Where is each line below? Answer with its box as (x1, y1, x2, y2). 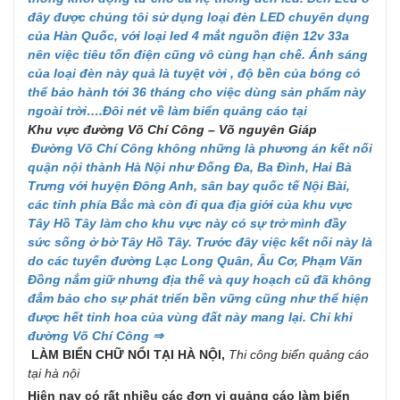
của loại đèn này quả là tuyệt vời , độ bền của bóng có (28, 66, 361, 80)
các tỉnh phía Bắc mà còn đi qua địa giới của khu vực (28, 197, 353, 212)
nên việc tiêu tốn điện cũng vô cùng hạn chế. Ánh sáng (28, 47, 368, 62)
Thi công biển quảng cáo (229, 347, 369, 362)
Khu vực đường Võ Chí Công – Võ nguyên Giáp (28, 122, 317, 137)
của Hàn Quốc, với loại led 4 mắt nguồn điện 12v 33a (28, 29, 349, 43)
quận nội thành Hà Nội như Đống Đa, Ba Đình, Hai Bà (28, 160, 352, 174)
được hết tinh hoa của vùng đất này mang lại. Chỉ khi (28, 310, 353, 324)
